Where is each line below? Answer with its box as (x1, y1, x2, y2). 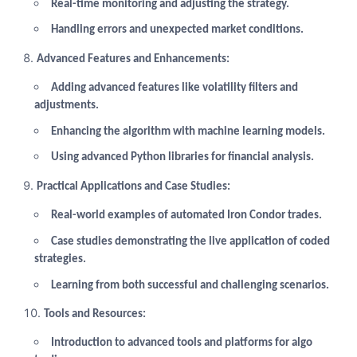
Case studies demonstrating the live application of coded (50, 235, 330, 248)
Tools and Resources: (43, 308, 146, 320)
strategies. (34, 253, 87, 265)
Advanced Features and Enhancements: (36, 53, 229, 65)
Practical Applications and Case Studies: (36, 180, 230, 193)
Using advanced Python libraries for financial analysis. (50, 151, 314, 164)
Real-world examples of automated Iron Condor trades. (50, 210, 322, 222)
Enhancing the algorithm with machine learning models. (50, 125, 325, 138)
